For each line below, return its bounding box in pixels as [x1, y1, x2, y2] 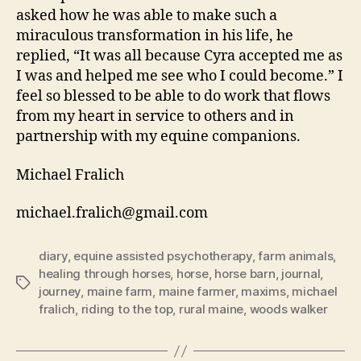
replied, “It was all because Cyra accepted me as [16, 47, 342, 65]
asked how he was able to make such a [16, 6, 277, 25]
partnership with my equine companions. [16, 127, 301, 146]
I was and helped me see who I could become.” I [16, 67, 343, 85]
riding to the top [81, 301, 173, 317]
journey [39, 284, 81, 299]
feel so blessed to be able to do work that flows [16, 87, 330, 106]
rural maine [178, 301, 244, 317]
